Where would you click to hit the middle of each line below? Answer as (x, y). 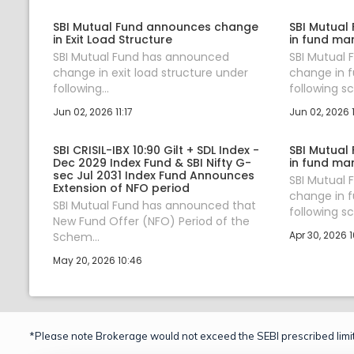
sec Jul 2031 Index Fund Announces (154, 175)
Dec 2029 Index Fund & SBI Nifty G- (152, 162)
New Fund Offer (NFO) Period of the (151, 221)
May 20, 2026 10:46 (98, 260)
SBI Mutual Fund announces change (156, 26)
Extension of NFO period (121, 188)
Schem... (76, 237)
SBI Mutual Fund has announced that (154, 205)
